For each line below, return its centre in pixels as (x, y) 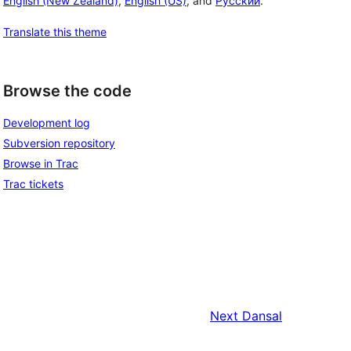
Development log (47, 123)
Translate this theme (55, 31)
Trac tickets (33, 184)
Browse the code (67, 90)
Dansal (262, 316)
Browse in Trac (41, 164)
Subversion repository (59, 143)
